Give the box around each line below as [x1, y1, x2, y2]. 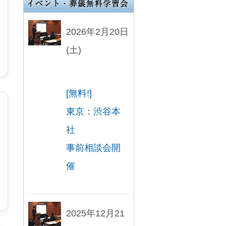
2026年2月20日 [66, 27, 129, 37]
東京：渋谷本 [66, 106, 121, 117]
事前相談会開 [66, 143, 121, 153]
